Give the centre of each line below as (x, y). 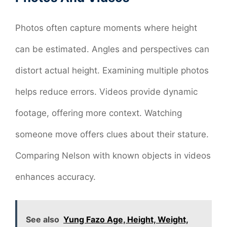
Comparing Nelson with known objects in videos (113, 155)
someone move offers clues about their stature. (112, 134)
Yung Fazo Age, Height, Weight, (126, 220)
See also (43, 220)
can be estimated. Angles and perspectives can (112, 49)
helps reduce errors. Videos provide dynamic (106, 91)
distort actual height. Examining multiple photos (112, 70)
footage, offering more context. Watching (99, 113)
